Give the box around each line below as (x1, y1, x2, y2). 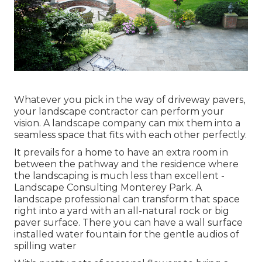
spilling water (14, 240, 77, 251)
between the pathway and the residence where (14, 158, 239, 170)
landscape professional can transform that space (14, 193, 240, 205)
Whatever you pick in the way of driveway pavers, (14, 94, 245, 105)
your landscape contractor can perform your (14, 105, 224, 117)
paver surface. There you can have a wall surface (14, 216, 243, 228)
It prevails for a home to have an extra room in (14, 146, 228, 158)
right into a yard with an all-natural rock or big (14, 205, 229, 216)
